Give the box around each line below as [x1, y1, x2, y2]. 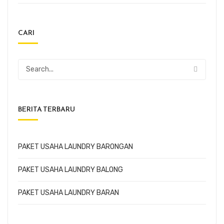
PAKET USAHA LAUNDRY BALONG [18, 165, 123, 174]
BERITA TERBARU [18, 103, 75, 114]
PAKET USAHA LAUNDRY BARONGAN [18, 142, 133, 151]
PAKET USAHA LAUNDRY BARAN [18, 188, 119, 197]
